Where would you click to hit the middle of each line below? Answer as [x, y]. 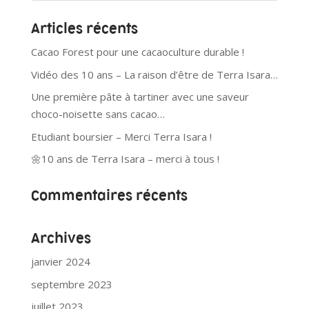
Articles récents [84, 29]
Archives [61, 239]
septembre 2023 [71, 284]
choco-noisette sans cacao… [98, 114]
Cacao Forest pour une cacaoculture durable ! [137, 52]
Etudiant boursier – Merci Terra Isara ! [121, 136]
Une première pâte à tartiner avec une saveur [140, 97]
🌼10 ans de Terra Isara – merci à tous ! [125, 159]
